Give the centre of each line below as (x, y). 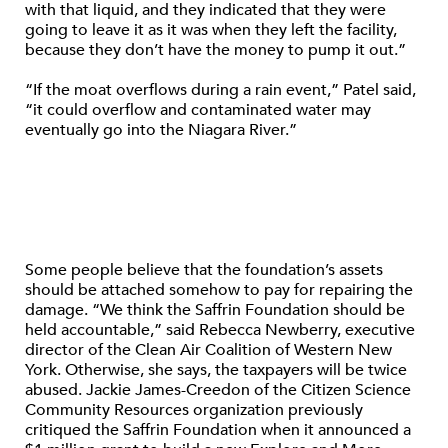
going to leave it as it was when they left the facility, (211, 30)
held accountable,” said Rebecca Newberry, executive (220, 330)
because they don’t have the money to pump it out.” (215, 50)
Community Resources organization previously (194, 410)
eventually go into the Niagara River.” (161, 130)
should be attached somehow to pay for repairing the (219, 290)
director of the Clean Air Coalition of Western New (208, 350)
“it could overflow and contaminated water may (198, 110)
